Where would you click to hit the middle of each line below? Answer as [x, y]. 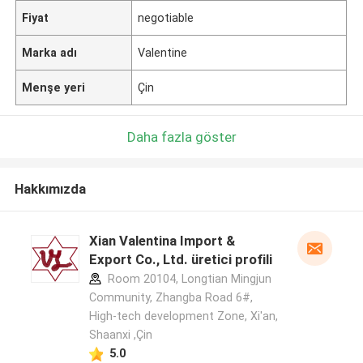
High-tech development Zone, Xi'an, [183, 316]
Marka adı [50, 52]
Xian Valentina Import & [162, 241]
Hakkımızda [50, 189]
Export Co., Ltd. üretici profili [180, 260]
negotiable [166, 17]
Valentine [163, 52]
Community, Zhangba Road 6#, [171, 298]
